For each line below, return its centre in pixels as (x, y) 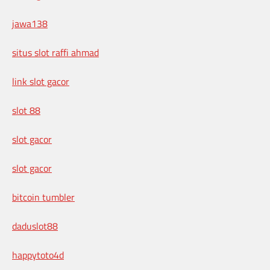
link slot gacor (41, 82)
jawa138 (30, 24)
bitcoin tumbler (43, 197)
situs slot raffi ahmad (55, 53)
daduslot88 (35, 226)
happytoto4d (38, 255)
